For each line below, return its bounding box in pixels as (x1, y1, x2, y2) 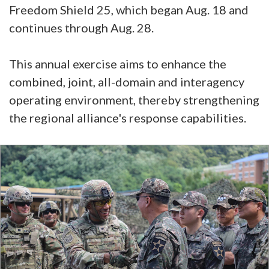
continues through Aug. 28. (9, 20, 156, 35)
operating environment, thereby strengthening (9, 92, 259, 107)
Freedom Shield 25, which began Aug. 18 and (9, 2, 249, 17)
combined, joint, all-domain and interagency (9, 74, 244, 89)
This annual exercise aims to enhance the (9, 56, 226, 71)
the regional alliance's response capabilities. (9, 110, 249, 125)
